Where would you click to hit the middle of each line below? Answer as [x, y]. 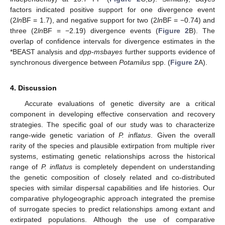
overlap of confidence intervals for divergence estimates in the [113, 41]
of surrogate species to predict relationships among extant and [113, 209]
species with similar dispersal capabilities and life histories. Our [113, 188]
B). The [202, 30]
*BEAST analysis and [45, 51]
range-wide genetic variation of [64, 135]
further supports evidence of [169, 51]
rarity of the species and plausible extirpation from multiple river [113, 145]
